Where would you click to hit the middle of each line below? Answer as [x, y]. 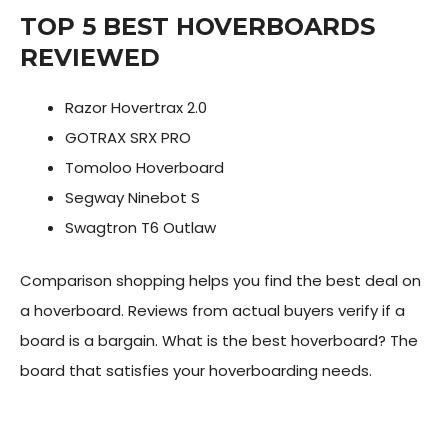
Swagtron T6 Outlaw [140, 227]
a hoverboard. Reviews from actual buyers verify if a [212, 310]
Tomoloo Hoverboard [144, 167]
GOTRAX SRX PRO [128, 137]
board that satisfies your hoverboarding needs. [196, 370]
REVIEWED [90, 57]
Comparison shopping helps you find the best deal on [220, 280]
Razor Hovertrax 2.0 [136, 107]
